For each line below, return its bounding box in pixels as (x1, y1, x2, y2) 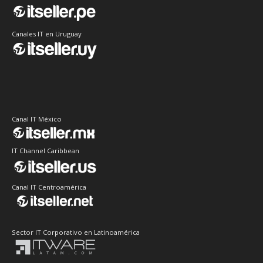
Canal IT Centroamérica (12, 182, 86, 191)
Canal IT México (12, 114, 62, 123)
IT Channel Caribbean (12, 146, 79, 155)
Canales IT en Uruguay (12, 29, 82, 38)
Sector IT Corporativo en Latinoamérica (12, 227, 140, 237)
